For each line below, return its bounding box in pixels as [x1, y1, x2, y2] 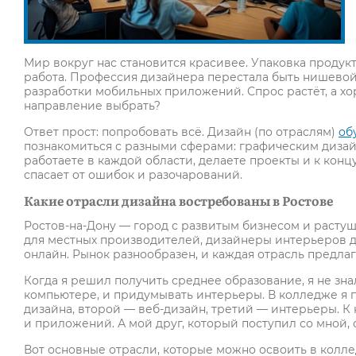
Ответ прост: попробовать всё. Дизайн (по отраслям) [24, 125, 339, 140]
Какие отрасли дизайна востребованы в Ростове [24, 191, 333, 211]
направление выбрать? [24, 99, 161, 114]
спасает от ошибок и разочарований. [24, 168, 242, 183]
